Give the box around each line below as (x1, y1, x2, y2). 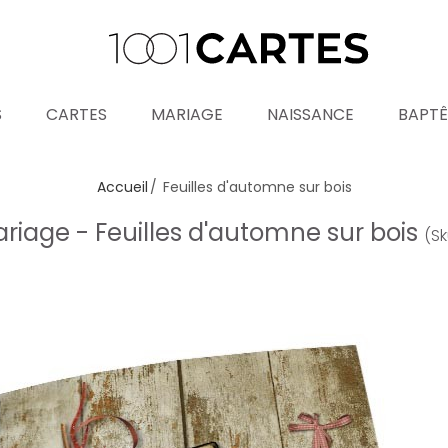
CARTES (46, 103, 107, 126)
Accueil (96, 177, 148, 197)
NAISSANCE (267, 103, 354, 126)
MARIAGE (151, 103, 223, 126)
